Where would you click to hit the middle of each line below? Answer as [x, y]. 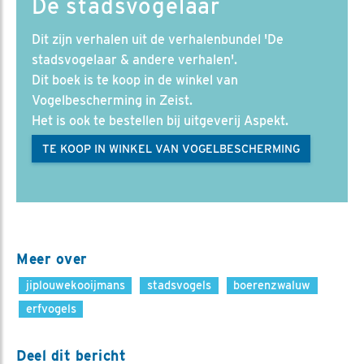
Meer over [52, 258]
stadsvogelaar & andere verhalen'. [134, 59]
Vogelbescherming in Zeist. [112, 100]
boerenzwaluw [272, 284]
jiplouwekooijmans [75, 284]
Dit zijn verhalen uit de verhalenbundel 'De [158, 39]
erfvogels [51, 308]
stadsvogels [179, 284]
